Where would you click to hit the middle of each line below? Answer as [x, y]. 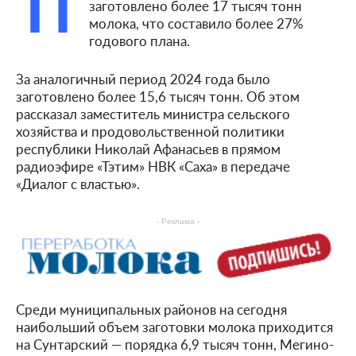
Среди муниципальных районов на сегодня [151, 309]
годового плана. [139, 40]
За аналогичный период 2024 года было [143, 78]
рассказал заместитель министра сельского [153, 113]
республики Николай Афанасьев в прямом [148, 148]
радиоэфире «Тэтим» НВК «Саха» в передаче [153, 166]
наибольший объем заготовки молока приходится [174, 326]
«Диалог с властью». [78, 183]
